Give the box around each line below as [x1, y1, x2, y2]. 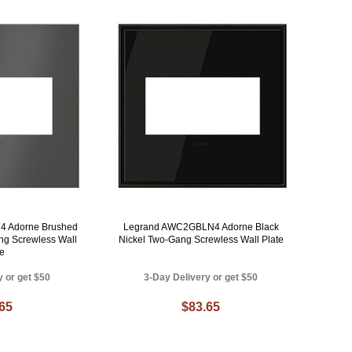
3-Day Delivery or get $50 [144, 271, 258, 283]
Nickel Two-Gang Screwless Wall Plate [118, 233, 284, 245]
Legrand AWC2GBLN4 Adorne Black [123, 221, 279, 233]
